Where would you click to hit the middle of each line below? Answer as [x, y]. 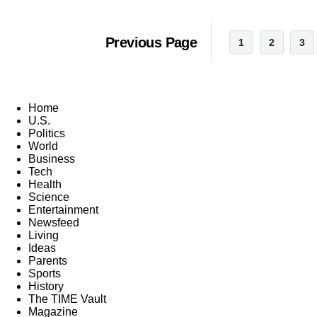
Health [45, 184]
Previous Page [151, 42]
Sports [45, 273]
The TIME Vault [67, 299]
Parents [48, 260]
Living [44, 235]
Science [49, 197]
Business [52, 158]
